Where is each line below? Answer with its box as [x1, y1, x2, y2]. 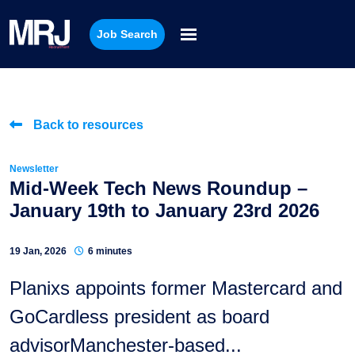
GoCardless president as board [10, 306, 269, 327]
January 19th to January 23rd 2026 [10, 200, 319, 221]
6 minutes [88, 246, 132, 257]
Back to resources [33, 118, 143, 132]
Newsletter [10, 163, 59, 174]
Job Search [97, 27, 158, 40]
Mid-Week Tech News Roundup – [10, 177, 307, 199]
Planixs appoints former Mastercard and [10, 277, 342, 299]
